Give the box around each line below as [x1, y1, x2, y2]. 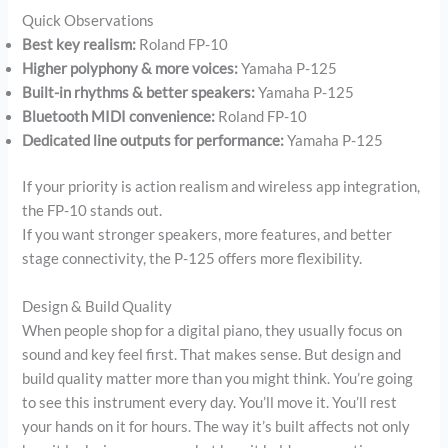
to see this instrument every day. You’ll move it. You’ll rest [22, 393, 398, 411]
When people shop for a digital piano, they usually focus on [22, 321, 403, 339]
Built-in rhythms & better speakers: [22, 84, 256, 102]
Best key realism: [22, 36, 137, 54]
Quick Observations [22, 12, 155, 30]
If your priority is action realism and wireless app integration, [22, 178, 421, 196]
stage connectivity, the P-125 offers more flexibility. [22, 250, 363, 268]
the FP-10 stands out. [22, 202, 163, 220]
